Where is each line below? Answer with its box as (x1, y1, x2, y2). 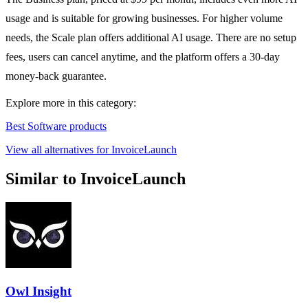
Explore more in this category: (5, 97, 136, 109)
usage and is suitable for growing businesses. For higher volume (5, 12, 283, 25)
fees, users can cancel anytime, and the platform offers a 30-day (5, 51, 280, 63)
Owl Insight (5, 283, 71, 298)
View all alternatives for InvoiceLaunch (5, 144, 177, 156)
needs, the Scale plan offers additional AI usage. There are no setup (5, 32, 296, 44)
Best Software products (5, 120, 107, 133)
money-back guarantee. (5, 70, 107, 82)
